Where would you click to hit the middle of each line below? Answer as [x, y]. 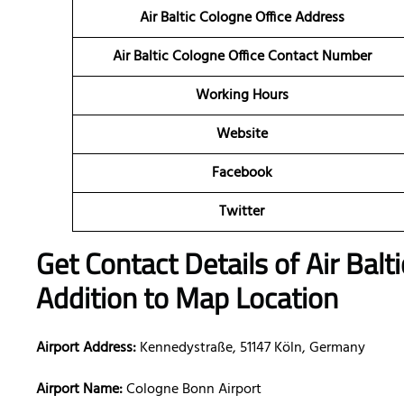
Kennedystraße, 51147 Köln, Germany [251, 349]
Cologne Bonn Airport [194, 390]
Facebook [242, 174]
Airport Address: [86, 349]
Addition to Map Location [187, 298]
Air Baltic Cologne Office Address [242, 18]
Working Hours [242, 96]
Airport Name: [81, 390]
